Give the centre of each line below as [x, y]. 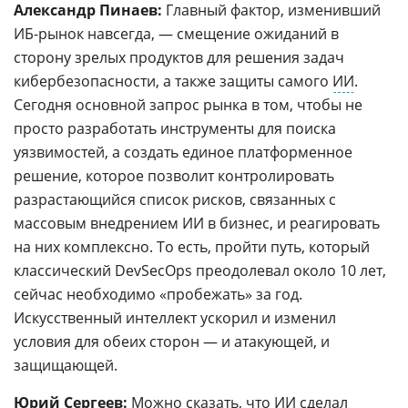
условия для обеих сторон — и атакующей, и [172, 342]
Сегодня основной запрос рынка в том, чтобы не [188, 105]
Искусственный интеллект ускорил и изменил [175, 318]
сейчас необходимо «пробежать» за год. [158, 294]
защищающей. [66, 365]
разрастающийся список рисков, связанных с [175, 199]
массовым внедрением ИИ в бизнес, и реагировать [197, 223]
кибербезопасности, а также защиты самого [173, 81]
